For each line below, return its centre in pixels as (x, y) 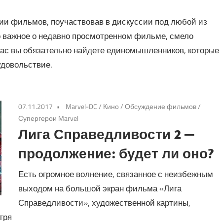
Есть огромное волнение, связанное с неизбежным (116, 174)
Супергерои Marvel (49, 118)
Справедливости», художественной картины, (105, 203)
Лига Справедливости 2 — (107, 134)
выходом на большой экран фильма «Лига (100, 188)
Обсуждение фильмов (161, 107)
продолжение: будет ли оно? (116, 153)
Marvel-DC (82, 107)
